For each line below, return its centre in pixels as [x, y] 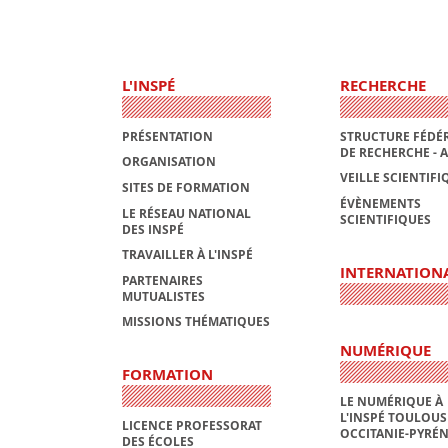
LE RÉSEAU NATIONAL [186, 213]
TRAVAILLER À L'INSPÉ [187, 255]
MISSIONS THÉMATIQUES [196, 322]
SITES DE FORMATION [186, 187]
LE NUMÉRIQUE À [391, 401]
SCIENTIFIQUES [385, 219]
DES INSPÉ [153, 229]
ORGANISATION [169, 162]
